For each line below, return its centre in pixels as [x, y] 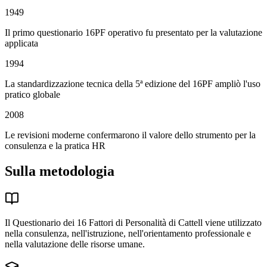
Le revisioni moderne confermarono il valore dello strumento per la [130, 135]
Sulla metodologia [60, 171]
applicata [21, 44]
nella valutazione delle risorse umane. [75, 244]
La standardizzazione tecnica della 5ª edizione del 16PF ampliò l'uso [133, 84]
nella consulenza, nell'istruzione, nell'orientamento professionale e [128, 234]
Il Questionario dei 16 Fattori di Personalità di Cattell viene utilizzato [133, 223]
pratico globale [32, 95]
